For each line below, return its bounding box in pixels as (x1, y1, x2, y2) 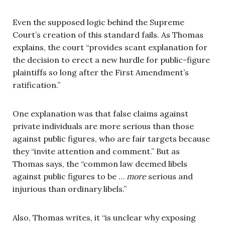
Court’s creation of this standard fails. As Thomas (13, 29, 203, 40)
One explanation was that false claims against (13, 108, 188, 119)
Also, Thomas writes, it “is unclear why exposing (13, 212, 196, 222)
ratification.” (13, 79, 60, 90)
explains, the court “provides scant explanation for (13, 42, 207, 52)
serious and (146, 171, 193, 181)
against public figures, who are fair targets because (13, 133, 210, 144)
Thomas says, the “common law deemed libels (13, 158, 187, 169)
